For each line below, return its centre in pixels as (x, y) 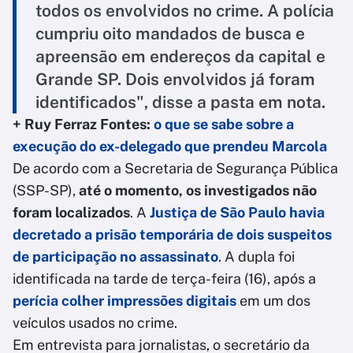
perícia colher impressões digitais (126, 301)
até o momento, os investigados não (198, 191)
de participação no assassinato (115, 257)
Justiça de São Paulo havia (237, 213)
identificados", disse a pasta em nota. (180, 102)
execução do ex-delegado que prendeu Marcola (170, 147)
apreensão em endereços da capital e (180, 57)
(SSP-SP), (46, 191)
